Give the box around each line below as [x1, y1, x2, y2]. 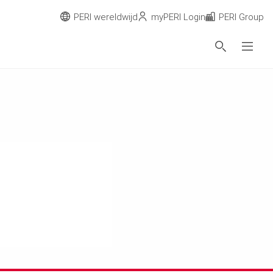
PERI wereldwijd [74, 12, 138, 23]
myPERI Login [151, 12, 205, 23]
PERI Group [219, 12, 264, 23]
